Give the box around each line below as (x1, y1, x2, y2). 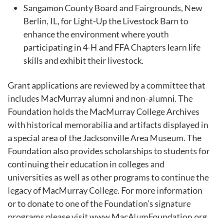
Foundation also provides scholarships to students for (8, 145, 210, 156)
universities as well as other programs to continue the (8, 171, 209, 182)
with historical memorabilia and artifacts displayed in (8, 119, 208, 130)
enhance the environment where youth (23, 28, 169, 39)
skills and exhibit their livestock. (23, 54, 144, 66)
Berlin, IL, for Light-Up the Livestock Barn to (23, 15, 188, 26)
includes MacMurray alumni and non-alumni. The (8, 92, 193, 104)
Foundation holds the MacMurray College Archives (8, 106, 200, 117)
